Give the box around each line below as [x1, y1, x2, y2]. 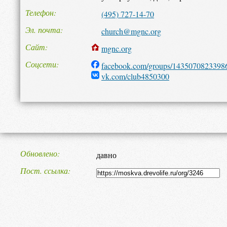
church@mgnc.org [101, 26, 161, 36]
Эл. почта [25, 24, 60, 35]
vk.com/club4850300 [101, 71, 169, 82]
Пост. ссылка [20, 165, 68, 176]
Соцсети [25, 59, 56, 69]
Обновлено [20, 148, 57, 159]
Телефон [25, 7, 54, 18]
